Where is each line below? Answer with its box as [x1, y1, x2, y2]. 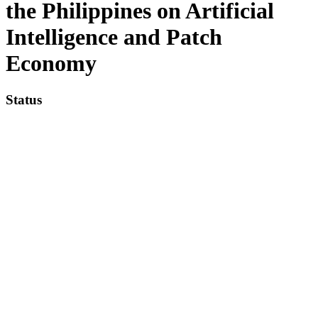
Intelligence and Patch [6, 24, 222, 50]
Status [6, 92, 42, 107]
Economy [6, 50, 97, 77]
